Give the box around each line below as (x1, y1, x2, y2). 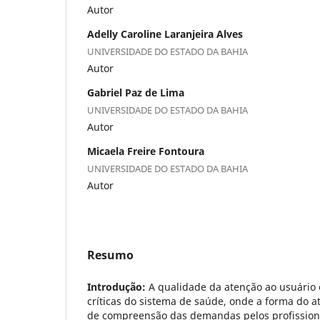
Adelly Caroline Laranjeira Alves (87, 26, 243, 41)
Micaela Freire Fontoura (87, 144, 204, 158)
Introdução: (87, 279, 146, 294)
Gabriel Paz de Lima (87, 85, 184, 99)
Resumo (87, 246, 134, 263)
